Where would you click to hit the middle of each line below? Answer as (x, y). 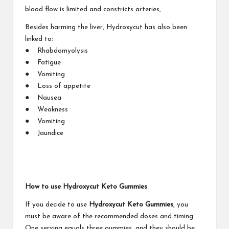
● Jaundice (44, 133)
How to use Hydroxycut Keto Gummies (86, 187)
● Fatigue (43, 62)
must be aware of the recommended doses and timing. (110, 216)
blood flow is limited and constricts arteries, (93, 9)
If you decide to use (57, 204)
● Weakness (47, 109)
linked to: (39, 39)
